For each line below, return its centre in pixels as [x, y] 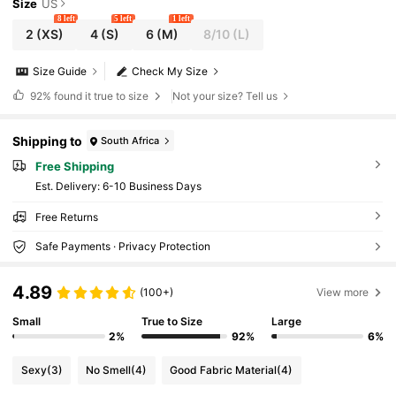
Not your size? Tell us [225, 95]
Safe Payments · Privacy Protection [122, 247]
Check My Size [170, 72]
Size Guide [60, 72]
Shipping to [48, 141]
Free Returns [66, 217]
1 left [181, 18]
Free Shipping [74, 167]
